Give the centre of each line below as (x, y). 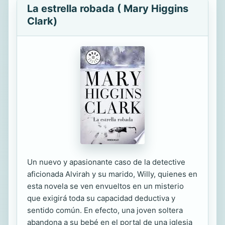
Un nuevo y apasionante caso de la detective (106, 162)
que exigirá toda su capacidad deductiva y (101, 198)
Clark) (42, 21)
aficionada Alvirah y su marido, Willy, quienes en (112, 174)
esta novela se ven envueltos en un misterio (105, 186)
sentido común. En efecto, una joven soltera (105, 210)
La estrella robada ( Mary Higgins (108, 9)
